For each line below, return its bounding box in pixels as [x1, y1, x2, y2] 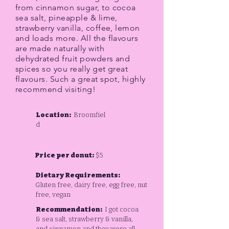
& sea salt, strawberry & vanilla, [36, 215, 133, 223]
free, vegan [35, 191, 71, 198]
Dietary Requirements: [35, 171, 120, 179]
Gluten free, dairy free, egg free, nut [35, 181, 147, 189]
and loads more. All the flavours [15, 33, 139, 43]
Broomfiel [72, 111, 105, 119]
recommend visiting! [15, 84, 96, 94]
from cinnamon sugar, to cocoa [15, 3, 136, 12]
